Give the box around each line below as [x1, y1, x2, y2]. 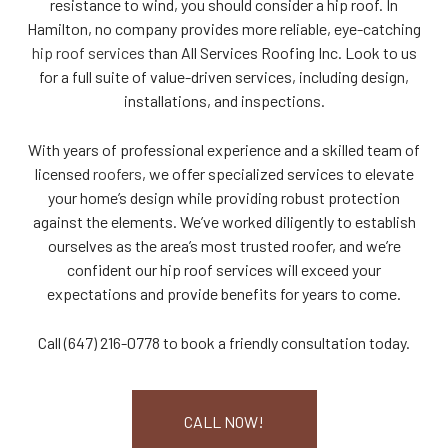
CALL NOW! [184, 411, 264, 431]
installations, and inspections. [123, 90, 325, 110]
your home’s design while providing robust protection [48, 187, 400, 207]
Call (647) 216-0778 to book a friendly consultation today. [38, 332, 410, 352]
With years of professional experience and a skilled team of [28, 139, 420, 159]
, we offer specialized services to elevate [141, 163, 414, 183]
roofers [92, 163, 142, 183]
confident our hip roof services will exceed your [67, 259, 381, 279]
